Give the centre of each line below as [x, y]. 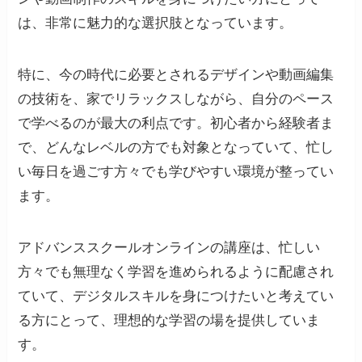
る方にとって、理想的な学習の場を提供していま [169, 320]
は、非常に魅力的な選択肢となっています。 [156, 23]
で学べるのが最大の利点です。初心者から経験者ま [176, 123]
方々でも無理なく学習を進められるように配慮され [176, 271]
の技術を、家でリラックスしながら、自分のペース [176, 99]
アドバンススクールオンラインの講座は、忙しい [169, 247]
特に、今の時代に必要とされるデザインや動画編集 [176, 74]
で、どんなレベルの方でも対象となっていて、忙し [176, 147]
